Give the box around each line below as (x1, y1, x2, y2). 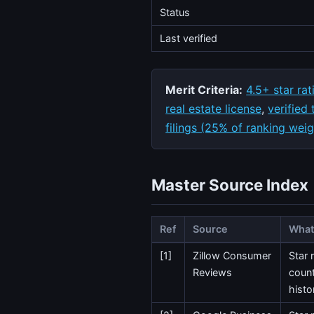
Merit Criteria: (165, 83, 243, 97)
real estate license (165, 102, 262, 116)
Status (160, 6, 191, 19)
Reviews (193, 266, 233, 279)
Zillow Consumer (193, 250, 272, 262)
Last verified (160, 32, 218, 45)
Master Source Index (151, 175, 308, 195)
